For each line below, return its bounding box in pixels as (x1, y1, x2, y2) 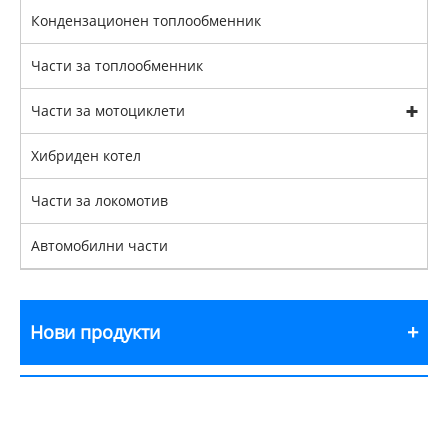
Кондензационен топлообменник (31, 10, 261, 30)
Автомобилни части (31, 235, 168, 255)
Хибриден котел (31, 145, 141, 165)
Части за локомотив (31, 190, 168, 210)
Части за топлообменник (31, 55, 203, 75)
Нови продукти (30, 319, 160, 344)
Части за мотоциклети (31, 100, 185, 120)
